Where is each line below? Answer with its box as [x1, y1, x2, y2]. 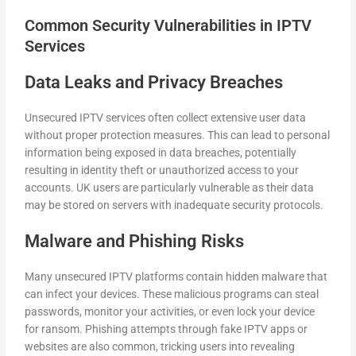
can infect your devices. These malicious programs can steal [25, 287, 319, 300]
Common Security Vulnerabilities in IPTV [25, 16, 312, 36]
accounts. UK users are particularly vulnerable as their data [25, 181, 315, 195]
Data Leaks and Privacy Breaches [25, 72, 284, 93]
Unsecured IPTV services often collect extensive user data [25, 111, 307, 125]
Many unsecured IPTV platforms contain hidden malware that [25, 269, 328, 283]
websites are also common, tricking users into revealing [25, 339, 296, 353]
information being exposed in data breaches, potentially [25, 146, 297, 160]
